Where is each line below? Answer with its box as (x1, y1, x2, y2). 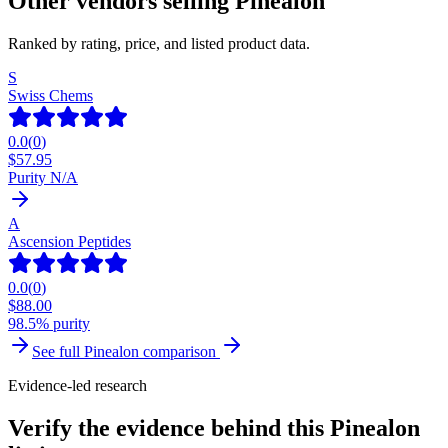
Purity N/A (8, 168, 78, 186)
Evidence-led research (8, 376, 147, 394)
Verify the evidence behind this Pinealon (8, 414, 420, 441)
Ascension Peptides (8, 232, 131, 250)
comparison (139, 342, 220, 360)
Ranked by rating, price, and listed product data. (8, 34, 310, 52)
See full (32, 342, 84, 360)
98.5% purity (8, 314, 90, 332)
